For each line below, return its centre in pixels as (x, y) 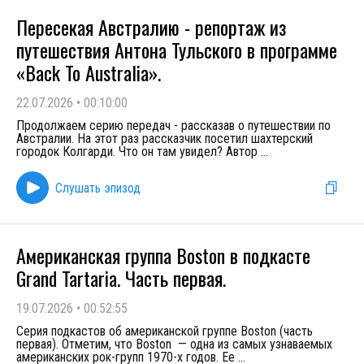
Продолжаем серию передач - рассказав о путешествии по (173, 126)
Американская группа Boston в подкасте (163, 255)
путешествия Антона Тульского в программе (177, 50)
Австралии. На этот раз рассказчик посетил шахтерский (165, 139)
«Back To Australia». (89, 72)
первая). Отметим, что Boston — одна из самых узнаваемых (174, 344)
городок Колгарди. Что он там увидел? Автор (139, 152)
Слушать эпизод (98, 188)
